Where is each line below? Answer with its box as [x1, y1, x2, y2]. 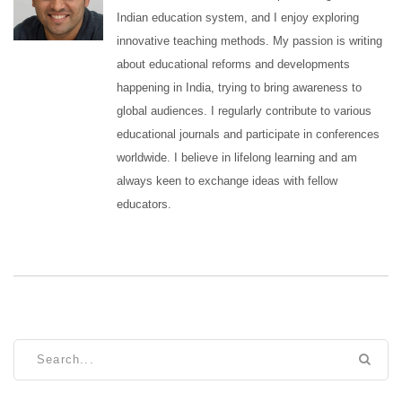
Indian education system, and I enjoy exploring [117, 11, 359, 25]
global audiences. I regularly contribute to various [117, 104, 371, 118]
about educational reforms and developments [117, 57, 350, 72]
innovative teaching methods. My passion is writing [117, 34, 382, 48]
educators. [117, 197, 171, 212]
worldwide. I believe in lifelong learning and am [117, 151, 357, 165]
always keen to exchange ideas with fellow [117, 174, 337, 188]
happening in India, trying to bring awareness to [117, 81, 362, 95]
